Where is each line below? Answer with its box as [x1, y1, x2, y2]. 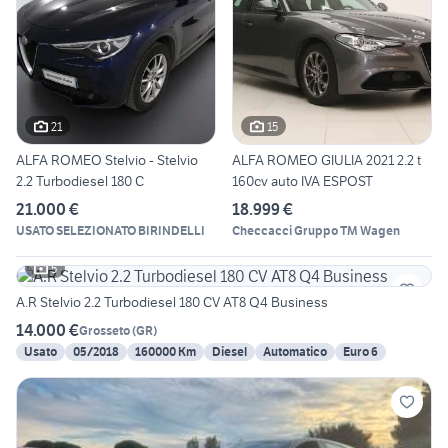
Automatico [263, 344, 327, 360]
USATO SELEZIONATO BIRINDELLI [16, 223, 205, 239]
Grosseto [79, 322, 130, 338]
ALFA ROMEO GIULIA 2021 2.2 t [232, 151, 421, 170]
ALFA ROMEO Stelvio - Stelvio [16, 151, 198, 170]
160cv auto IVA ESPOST [232, 172, 373, 191]
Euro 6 [343, 344, 378, 360]
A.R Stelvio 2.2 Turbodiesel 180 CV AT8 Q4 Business [16, 293, 328, 312]
